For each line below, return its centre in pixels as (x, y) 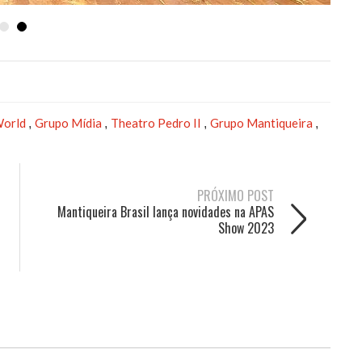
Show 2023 (246, 227)
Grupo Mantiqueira (263, 122)
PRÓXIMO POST (236, 195)
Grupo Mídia (69, 122)
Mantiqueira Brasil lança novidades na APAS (166, 211)
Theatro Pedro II (157, 122)
